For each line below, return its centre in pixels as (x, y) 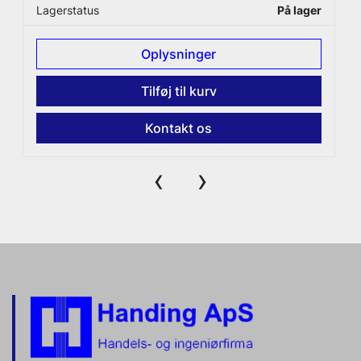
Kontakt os (179, 129)
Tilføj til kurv (178, 91)
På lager (299, 10)
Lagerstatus (68, 10)
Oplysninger (179, 54)
